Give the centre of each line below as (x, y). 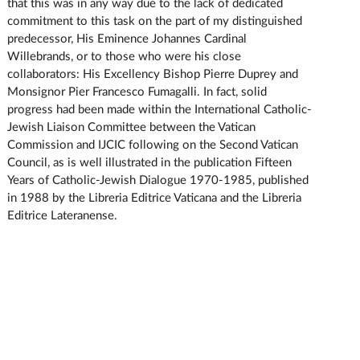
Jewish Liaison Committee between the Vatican (131, 127)
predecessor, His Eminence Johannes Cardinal (127, 39)
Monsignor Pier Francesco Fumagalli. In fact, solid (137, 92)
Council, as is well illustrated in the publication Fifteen (149, 162)
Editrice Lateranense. (62, 215)
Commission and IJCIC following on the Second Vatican (152, 145)
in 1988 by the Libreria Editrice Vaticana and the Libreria (154, 198)
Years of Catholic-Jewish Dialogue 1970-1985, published (157, 180)
